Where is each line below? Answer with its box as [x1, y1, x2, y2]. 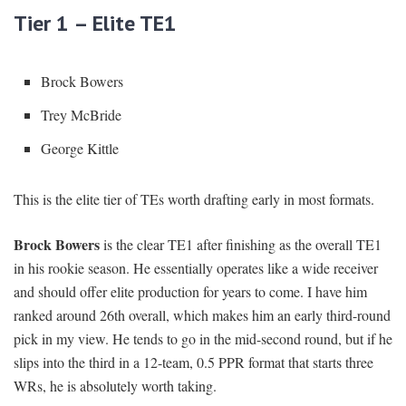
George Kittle [41, 139, 119, 159]
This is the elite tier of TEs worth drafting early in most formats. [14, 189, 374, 209]
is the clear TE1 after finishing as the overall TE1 [100, 235, 382, 255]
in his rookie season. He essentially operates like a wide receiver [14, 258, 378, 278]
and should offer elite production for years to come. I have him [14, 282, 367, 302]
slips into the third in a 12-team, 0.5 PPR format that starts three [14, 353, 373, 372]
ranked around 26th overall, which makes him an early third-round [14, 305, 391, 325]
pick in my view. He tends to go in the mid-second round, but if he [14, 329, 392, 349]
